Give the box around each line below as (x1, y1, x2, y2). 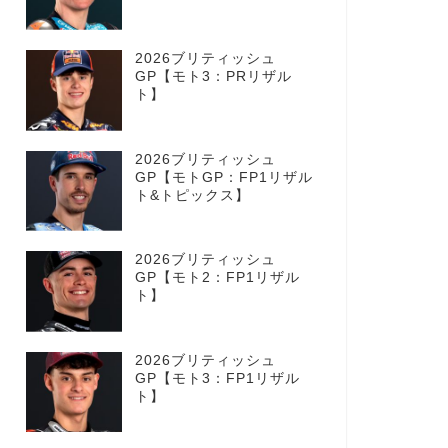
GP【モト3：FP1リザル (134, 370, 300, 386)
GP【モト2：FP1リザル (134, 270, 300, 286)
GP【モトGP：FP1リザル (134, 169, 313, 185)
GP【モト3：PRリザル (134, 68, 292, 84)
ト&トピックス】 (134, 187, 250, 203)
